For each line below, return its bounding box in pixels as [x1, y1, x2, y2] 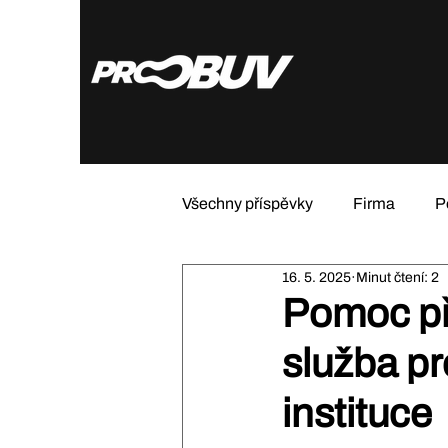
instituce [282, 392, 432, 435]
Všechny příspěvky [182, 195, 313, 212]
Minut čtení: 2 [356, 269, 439, 285]
